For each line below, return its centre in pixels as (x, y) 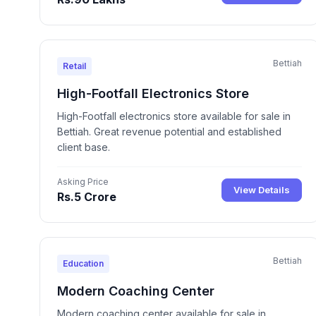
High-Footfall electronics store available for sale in (174, 116)
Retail (74, 66)
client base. (84, 147)
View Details (262, 190)
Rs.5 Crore (87, 196)
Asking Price (83, 181)
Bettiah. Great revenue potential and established (169, 131)
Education (83, 263)
